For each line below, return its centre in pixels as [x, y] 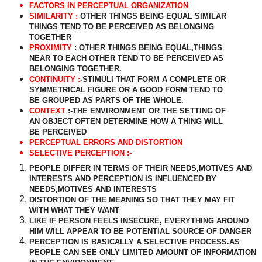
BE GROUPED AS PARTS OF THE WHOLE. [106, 100]
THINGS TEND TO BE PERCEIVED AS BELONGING [121, 26]
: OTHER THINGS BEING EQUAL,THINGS [148, 47]
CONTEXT [48, 111]
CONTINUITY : [54, 79]
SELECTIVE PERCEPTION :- [80, 153]
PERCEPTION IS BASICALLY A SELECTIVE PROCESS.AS [135, 242]
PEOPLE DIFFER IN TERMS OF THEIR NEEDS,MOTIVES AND [141, 168]
